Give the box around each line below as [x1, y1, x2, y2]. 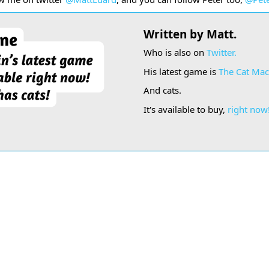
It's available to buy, [144, 103, 228, 115]
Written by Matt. [144, 26, 237, 42]
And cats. [144, 84, 181, 97]
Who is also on [144, 46, 207, 59]
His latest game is [144, 65, 219, 77]
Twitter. [207, 46, 237, 59]
